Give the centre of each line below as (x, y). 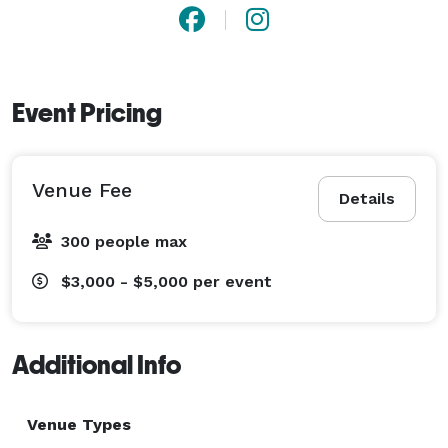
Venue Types (79, 424)
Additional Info (96, 364)
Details (367, 198)
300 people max (124, 241)
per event (232, 281)
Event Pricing (87, 112)
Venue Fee (82, 189)
